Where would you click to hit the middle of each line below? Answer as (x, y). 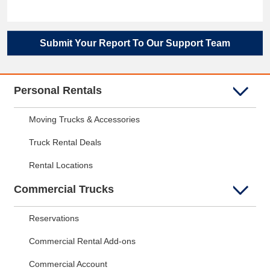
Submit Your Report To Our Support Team (135, 43)
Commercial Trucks (64, 190)
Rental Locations (61, 165)
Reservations (54, 218)
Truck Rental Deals (65, 143)
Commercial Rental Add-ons (82, 241)
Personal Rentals (58, 91)
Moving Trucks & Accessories (84, 120)
